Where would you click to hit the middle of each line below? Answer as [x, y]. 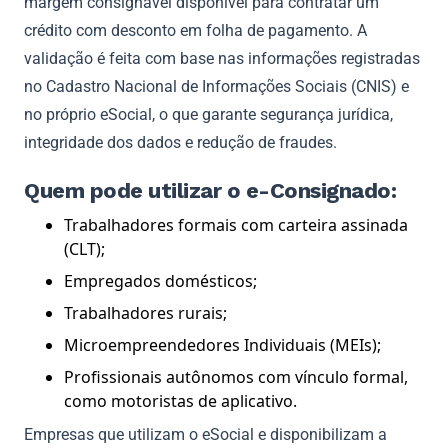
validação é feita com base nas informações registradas [222, 58]
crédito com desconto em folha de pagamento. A [195, 30]
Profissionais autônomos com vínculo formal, [236, 376]
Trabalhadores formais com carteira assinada [236, 224]
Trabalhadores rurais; [145, 312]
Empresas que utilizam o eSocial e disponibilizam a [205, 434]
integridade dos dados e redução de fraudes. [180, 142]
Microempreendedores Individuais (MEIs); [222, 344]
